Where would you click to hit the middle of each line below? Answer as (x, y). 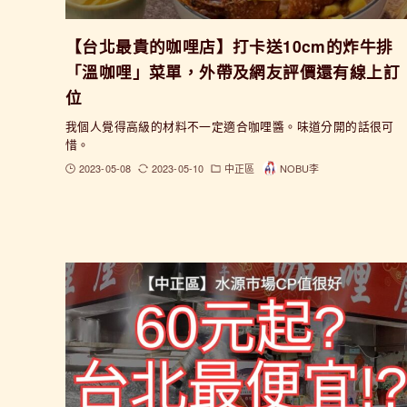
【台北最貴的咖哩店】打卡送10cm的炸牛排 (229, 46)
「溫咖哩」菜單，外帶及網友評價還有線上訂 (233, 72)
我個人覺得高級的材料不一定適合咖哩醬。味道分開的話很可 (230, 126)
